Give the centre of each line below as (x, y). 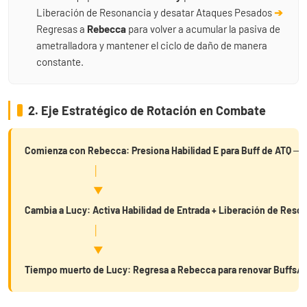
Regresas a (62, 28)
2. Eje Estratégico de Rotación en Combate (147, 110)
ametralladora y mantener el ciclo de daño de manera (152, 45)
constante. (60, 61)
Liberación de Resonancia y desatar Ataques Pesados (155, 12)
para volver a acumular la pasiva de (203, 28)
